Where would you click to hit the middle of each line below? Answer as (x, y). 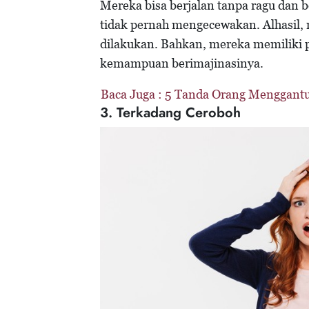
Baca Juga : (133, 94)
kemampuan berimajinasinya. (182, 63)
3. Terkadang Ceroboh (170, 113)
